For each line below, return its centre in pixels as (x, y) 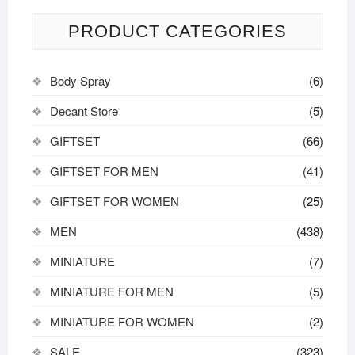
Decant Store (84, 110)
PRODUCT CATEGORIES (177, 31)
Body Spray (80, 80)
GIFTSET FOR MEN (104, 170)
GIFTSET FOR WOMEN (114, 200)
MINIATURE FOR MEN (111, 291)
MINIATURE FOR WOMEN (122, 321)
